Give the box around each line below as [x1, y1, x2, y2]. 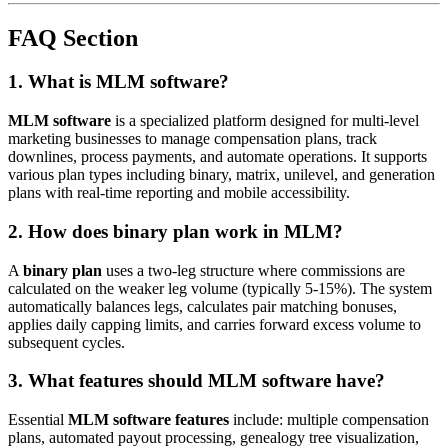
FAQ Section [8, 24, 138, 51]
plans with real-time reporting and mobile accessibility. [8, 184, 350, 202]
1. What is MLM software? [8, 71, 229, 93]
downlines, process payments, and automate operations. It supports [8, 148, 427, 166]
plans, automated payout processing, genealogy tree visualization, [8, 429, 419, 446]
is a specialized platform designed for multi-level [111, 112, 419, 130]
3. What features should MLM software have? [8, 370, 385, 392]
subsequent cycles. [8, 333, 125, 351]
